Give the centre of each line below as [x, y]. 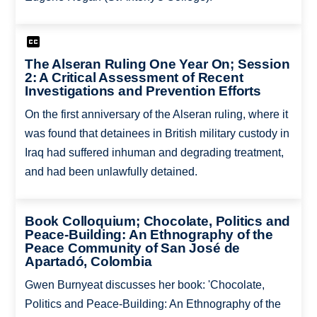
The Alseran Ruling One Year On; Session [157, 64]
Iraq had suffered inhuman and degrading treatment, [154, 152]
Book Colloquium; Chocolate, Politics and [157, 221]
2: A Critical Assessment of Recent [134, 77]
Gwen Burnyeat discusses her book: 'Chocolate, [144, 285]
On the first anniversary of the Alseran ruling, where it [156, 114]
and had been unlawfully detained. [111, 171]
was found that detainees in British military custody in [157, 133]
